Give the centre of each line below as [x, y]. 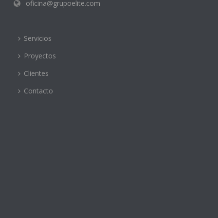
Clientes [36, 73]
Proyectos [40, 55]
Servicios [38, 38]
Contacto [39, 91]
